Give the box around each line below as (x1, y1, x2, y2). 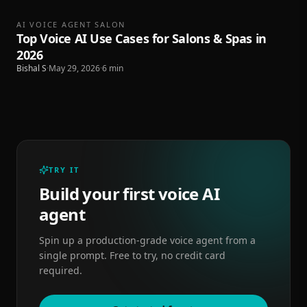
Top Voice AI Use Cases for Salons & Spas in (16, 30, 267, 47)
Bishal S (16, 62, 47, 74)
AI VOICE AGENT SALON (16, 19, 126, 29)
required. (39, 264, 82, 277)
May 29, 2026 (49, 62, 100, 74)
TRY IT (49, 164, 79, 175)
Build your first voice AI (39, 182, 219, 205)
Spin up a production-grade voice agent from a (39, 234, 256, 247)
